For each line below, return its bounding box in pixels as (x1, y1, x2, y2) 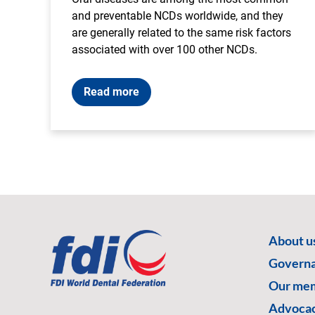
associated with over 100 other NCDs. (72, 42, 257, 56)
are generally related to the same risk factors (72, 25, 291, 39)
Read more (84, 84, 139, 98)
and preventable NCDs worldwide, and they (72, 8, 283, 22)
